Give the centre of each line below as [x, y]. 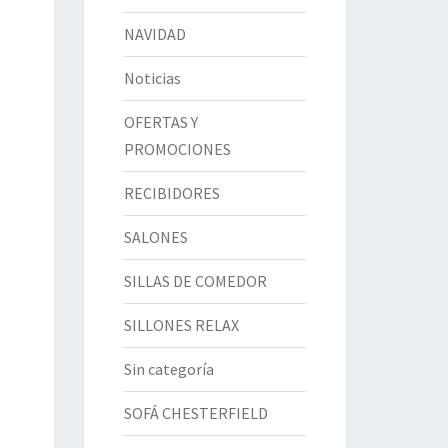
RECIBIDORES [171, 193]
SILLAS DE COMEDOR [195, 281]
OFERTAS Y [160, 122]
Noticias [152, 78]
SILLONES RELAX [181, 325]
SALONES [155, 237]
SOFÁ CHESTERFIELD [195, 413]
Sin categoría [168, 369]
